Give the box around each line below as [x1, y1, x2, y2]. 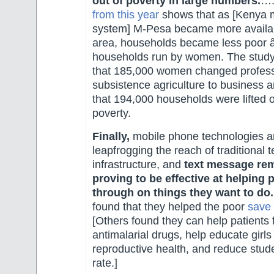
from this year [92, 9, 162, 21]
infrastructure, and [92, 158, 184, 171]
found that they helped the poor [92, 200, 248, 213]
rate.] [92, 256, 117, 269]
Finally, [92, 130, 130, 143]
